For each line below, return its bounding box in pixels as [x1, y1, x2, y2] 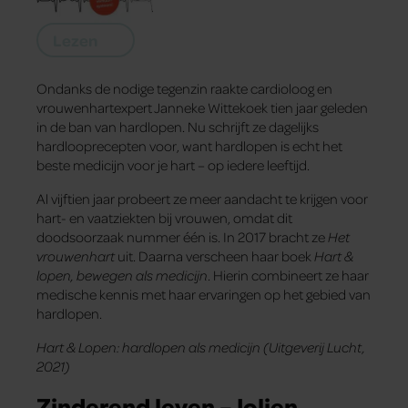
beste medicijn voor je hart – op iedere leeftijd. [36, 155, 310, 174]
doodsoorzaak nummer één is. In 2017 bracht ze [36, 227, 328, 246]
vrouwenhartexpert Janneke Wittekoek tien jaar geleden [36, 97, 368, 117]
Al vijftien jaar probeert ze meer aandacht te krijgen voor [36, 189, 368, 208]
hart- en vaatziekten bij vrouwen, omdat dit [36, 208, 292, 227]
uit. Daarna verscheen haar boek [115, 246, 314, 265]
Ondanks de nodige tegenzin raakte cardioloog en [36, 78, 332, 97]
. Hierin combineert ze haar [208, 265, 369, 284]
